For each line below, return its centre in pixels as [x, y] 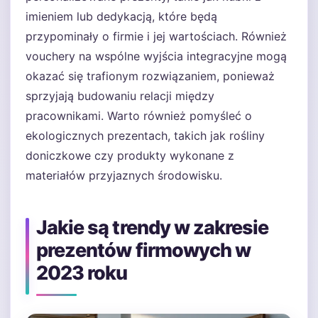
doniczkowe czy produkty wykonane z [130, 155]
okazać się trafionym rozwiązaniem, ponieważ [150, 76]
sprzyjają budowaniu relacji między [120, 96]
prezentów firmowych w [144, 250]
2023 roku [82, 273]
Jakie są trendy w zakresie [153, 227]
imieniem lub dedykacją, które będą [121, 16]
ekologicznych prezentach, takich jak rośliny [145, 136]
